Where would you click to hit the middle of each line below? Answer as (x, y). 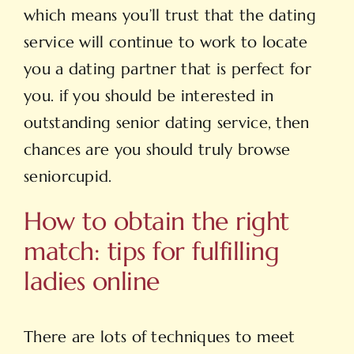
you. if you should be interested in (149, 96)
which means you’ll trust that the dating (170, 16)
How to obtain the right (156, 222)
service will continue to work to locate (166, 43)
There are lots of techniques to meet (160, 337)
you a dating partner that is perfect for (168, 70)
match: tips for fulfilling (152, 252)
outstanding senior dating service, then (167, 123)
